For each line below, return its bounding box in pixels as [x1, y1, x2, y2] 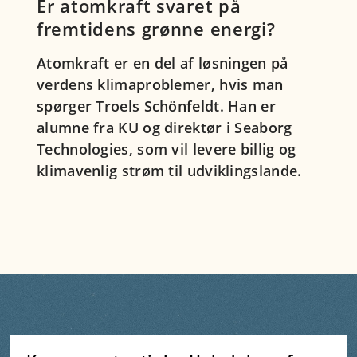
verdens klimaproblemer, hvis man [37, 75, 284, 95]
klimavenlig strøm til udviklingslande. [37, 161, 302, 181]
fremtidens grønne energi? [37, 17, 276, 41]
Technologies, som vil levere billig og [37, 139, 296, 159]
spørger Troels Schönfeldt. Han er [37, 96, 276, 116]
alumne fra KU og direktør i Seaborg [37, 118, 292, 138]
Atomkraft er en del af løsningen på [37, 53, 288, 73]
